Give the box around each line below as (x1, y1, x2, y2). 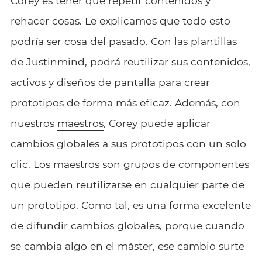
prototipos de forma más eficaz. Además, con (10, 96, 240, 109)
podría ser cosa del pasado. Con (10, 35, 174, 48)
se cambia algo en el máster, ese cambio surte (10, 240, 244, 253)
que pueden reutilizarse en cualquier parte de (10, 178, 244, 191)
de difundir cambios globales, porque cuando (10, 219, 244, 232)
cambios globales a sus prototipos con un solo (10, 137, 246, 150)
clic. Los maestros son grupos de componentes (10, 158, 249, 171)
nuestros (10, 117, 57, 130)
